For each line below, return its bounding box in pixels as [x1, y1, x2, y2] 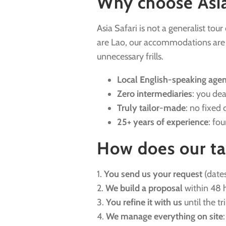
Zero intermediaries [117, 88, 192, 99]
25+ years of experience [117, 116, 208, 128]
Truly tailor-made [117, 102, 186, 114]
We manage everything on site [106, 210, 223, 222]
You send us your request [104, 168, 202, 180]
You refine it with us [106, 196, 182, 208]
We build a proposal [105, 182, 183, 194]
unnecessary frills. [97, 50, 163, 62]
